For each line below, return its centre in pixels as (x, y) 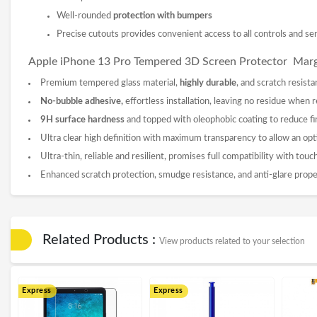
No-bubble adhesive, (82, 101)
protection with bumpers (163, 16)
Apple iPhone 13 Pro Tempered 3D (115, 61)
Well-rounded (85, 16)
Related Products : (101, 240)
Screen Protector (245, 61)
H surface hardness (85, 120)
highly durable (208, 83)
